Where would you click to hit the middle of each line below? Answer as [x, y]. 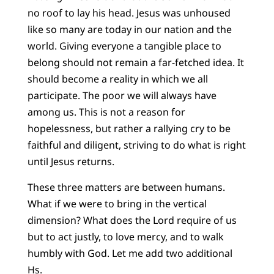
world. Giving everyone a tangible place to [124, 46]
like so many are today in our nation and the [129, 30]
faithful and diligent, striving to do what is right [136, 145]
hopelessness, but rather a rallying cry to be [129, 129]
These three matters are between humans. [126, 187]
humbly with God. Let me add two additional [130, 253]
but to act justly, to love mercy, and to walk [125, 236]
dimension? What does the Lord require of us [132, 220]
